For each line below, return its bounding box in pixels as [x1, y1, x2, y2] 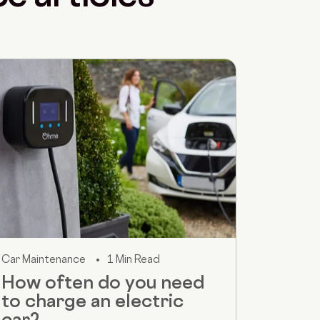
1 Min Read [107, 252, 160, 265]
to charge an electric [1, 289, 184, 311]
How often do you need [1, 271, 204, 293]
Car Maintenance [1, 252, 86, 265]
